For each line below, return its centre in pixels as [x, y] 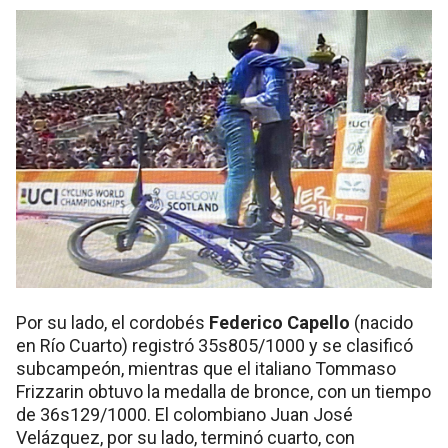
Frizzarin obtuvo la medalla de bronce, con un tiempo [223, 391]
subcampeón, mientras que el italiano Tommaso [206, 368]
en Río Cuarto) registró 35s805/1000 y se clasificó [214, 345]
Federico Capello [279, 322]
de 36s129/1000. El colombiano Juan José [184, 414]
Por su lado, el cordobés [112, 322]
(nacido [381, 322]
